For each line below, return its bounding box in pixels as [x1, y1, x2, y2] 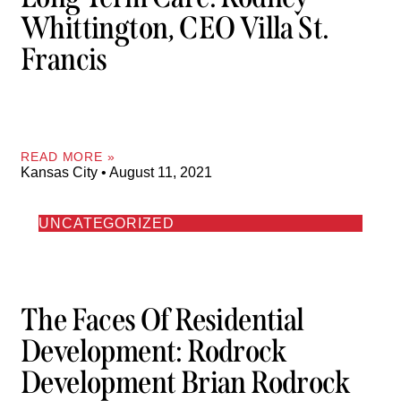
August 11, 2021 [107, 164, 212, 180]
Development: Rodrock [21, 332, 286, 371]
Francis [21, 39, 107, 78]
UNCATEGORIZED [38, 215, 175, 231]
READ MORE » [21, 149, 115, 164]
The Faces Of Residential [21, 301, 304, 339]
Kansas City [21, 164, 101, 180]
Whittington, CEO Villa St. [21, 8, 329, 47]
